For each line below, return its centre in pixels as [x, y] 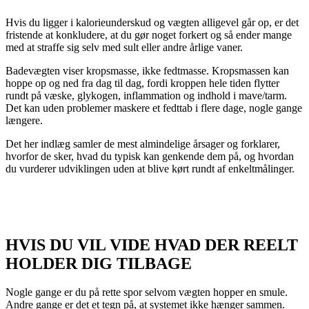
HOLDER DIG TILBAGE [99, 263]
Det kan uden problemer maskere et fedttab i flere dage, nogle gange [154, 108]
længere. [24, 120]
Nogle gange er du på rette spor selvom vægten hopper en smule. [147, 292]
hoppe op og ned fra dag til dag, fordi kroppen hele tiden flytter [142, 83]
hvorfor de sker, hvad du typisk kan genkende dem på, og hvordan [150, 156]
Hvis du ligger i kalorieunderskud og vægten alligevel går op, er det [152, 22]
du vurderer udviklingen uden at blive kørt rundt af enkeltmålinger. [150, 168]
